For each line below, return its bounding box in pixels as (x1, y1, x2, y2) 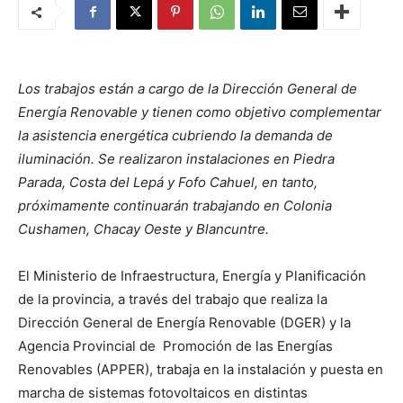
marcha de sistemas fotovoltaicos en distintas (18, 384, 308, 401)
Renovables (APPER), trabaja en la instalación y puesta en (18, 361, 383, 378)
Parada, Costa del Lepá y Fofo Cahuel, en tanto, (18, 174, 318, 191)
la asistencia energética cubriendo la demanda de (18, 127, 333, 144)
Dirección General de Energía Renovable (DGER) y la (18, 314, 351, 331)
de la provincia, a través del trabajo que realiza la (18, 291, 327, 308)
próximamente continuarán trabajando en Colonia (18, 197, 332, 214)
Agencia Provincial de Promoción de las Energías (18, 337, 333, 354)
